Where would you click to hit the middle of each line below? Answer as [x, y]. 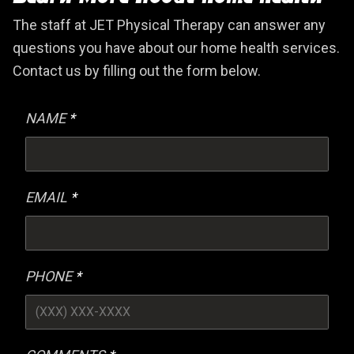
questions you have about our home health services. [176, 48]
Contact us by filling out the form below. [137, 71]
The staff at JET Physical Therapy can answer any [169, 25]
